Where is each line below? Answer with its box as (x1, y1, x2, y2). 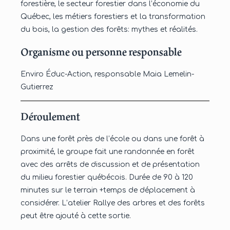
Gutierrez (21, 83, 53, 91)
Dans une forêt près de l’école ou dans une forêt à (21, 135, 204, 143)
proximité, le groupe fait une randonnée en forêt (21, 148, 195, 156)
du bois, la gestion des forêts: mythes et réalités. (21, 26, 198, 34)
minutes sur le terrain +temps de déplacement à (21, 186, 195, 195)
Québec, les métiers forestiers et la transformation (21, 13, 205, 21)
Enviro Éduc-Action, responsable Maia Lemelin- (21, 70, 194, 78)
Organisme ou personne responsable (21, 44, 182, 60)
